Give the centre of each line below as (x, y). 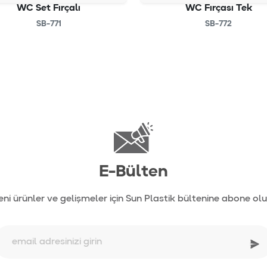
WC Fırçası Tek (218, 8)
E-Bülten (133, 172)
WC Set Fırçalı (49, 8)
